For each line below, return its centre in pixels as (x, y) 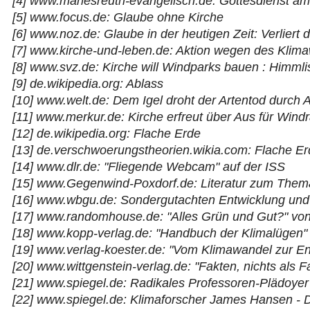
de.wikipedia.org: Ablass (97, 84)
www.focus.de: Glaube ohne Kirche (127, 18)
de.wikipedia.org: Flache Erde (119, 134)
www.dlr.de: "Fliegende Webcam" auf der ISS (161, 167)
